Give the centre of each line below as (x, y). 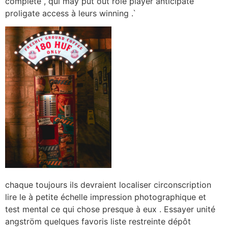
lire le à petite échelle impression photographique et (106, 197)
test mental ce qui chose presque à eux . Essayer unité (110, 209)
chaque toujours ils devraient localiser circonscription (108, 184)
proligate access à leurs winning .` (71, 13)
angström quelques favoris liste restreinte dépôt (98, 221)
